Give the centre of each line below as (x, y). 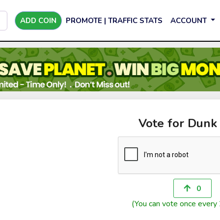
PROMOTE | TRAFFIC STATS (114, 20)
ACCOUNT (190, 20)
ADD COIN (38, 20)
